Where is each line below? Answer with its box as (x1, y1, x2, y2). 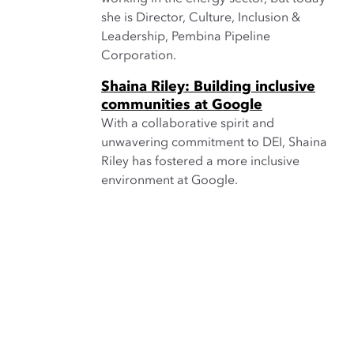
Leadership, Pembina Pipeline (101, 31, 270, 43)
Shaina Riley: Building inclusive (101, 80, 315, 94)
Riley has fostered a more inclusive (101, 156, 299, 168)
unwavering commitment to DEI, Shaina (101, 137, 327, 149)
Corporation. (101, 50, 176, 62)
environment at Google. (101, 175, 238, 187)
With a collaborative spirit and (101, 118, 274, 130)
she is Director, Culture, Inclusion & (101, 12, 300, 24)
